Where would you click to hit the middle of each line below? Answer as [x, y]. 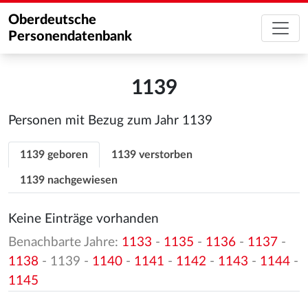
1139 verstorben [152, 155]
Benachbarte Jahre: [65, 242]
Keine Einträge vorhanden [84, 219]
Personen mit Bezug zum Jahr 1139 [110, 121]
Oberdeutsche [52, 20]
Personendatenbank [70, 36]
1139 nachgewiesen [69, 180]
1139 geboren [54, 155]
